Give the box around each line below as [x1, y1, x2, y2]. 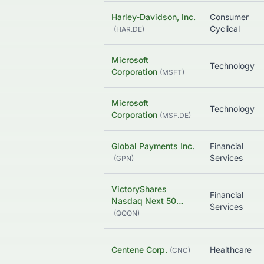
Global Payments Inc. [111, 141, 194, 151]
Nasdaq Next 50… [111, 196, 184, 206]
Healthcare [210, 245, 252, 255]
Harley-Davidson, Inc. [111, 12, 196, 22]
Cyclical [210, 24, 240, 34]
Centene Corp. [111, 245, 167, 255]
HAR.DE [116, 25, 142, 34]
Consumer [210, 12, 249, 22]
